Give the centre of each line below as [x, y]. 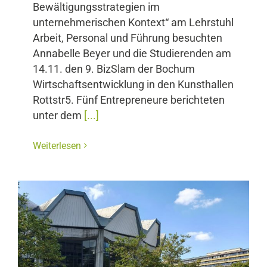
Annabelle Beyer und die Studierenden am [132, 53]
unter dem [58, 115]
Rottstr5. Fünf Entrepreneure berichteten [129, 100]
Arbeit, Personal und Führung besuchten [128, 38]
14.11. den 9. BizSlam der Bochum [114, 69]
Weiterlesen [57, 145]
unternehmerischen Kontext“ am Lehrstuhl [133, 22]
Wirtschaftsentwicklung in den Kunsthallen [133, 84]
